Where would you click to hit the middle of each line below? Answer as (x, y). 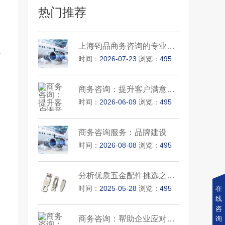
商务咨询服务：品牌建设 (123, 133)
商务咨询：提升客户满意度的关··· (171, 89)
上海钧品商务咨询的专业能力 (171, 46)
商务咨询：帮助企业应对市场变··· (171, 219)
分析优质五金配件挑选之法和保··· (171, 176)
